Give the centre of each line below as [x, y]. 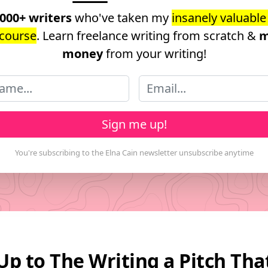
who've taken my [122, 17]
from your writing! [154, 53]
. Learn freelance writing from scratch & [147, 35]
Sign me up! [134, 124]
